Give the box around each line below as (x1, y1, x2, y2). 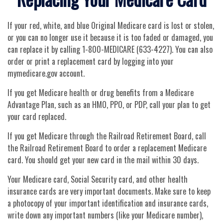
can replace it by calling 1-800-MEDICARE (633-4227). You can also (7, 43, 213, 55)
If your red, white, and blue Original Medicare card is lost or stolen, (7, 19, 214, 31)
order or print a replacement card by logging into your (7, 55, 174, 67)
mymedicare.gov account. (7, 67, 85, 79)
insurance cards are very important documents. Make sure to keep (7, 185, 211, 197)
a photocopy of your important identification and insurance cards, (7, 197, 208, 209)
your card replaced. (7, 111, 66, 122)
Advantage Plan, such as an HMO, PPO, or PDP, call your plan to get (7, 99, 211, 111)
